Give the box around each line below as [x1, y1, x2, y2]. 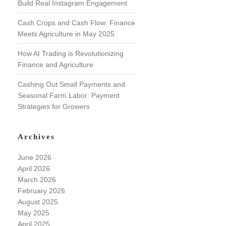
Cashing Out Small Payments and [17, 80, 125, 88]
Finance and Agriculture [17, 61, 93, 69]
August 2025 [17, 198, 58, 206]
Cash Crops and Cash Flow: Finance [17, 19, 135, 27]
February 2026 [17, 187, 65, 195]
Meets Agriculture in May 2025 [17, 30, 115, 38]
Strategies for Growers [17, 102, 90, 110]
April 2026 [17, 164, 50, 173]
